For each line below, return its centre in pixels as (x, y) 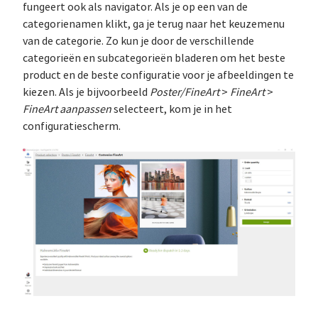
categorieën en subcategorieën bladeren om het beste (154, 58)
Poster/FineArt (185, 92)
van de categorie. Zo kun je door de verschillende (138, 41)
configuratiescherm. (72, 126)
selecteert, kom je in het (172, 109)
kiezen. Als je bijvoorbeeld (86, 92)
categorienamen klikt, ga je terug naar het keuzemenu (154, 24)
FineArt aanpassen (67, 109)
